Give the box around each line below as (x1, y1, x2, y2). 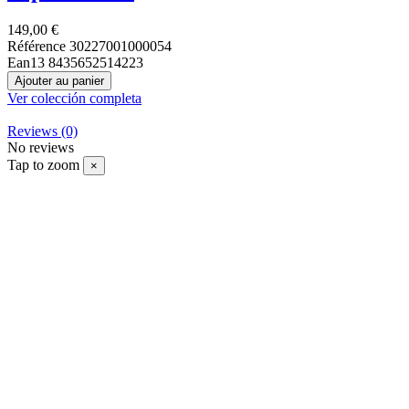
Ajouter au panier (15, 73, 104, 88)
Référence (7, 37, 69, 54)
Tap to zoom (7, 156, 79, 173)
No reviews (7, 139, 74, 155)
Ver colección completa (7, 89, 142, 106)
